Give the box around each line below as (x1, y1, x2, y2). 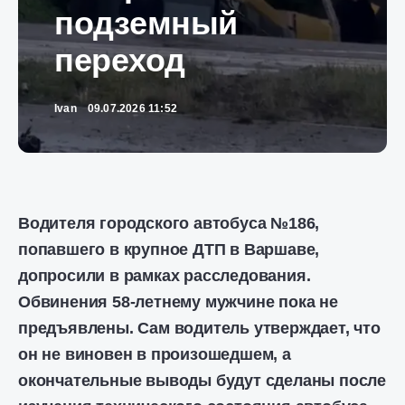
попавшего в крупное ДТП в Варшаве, (18, 240, 320, 259)
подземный (54, 5, 238, 42)
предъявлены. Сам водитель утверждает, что (18, 319, 381, 337)
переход (54, 42, 185, 79)
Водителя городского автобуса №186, (18, 214, 320, 232)
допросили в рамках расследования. (18, 267, 311, 285)
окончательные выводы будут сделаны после (18, 372, 386, 390)
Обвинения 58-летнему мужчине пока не (18, 293, 338, 311)
